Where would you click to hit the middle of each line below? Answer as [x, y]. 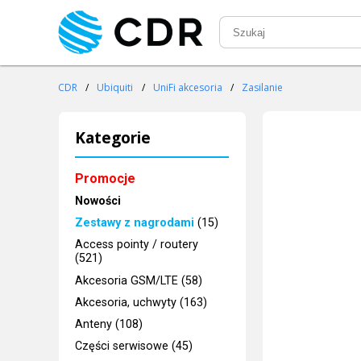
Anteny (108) [109, 325]
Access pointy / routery [137, 245]
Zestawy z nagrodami [135, 223]
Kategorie [113, 138]
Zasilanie [263, 88]
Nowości [98, 201]
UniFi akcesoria [187, 88]
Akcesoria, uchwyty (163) [141, 302]
